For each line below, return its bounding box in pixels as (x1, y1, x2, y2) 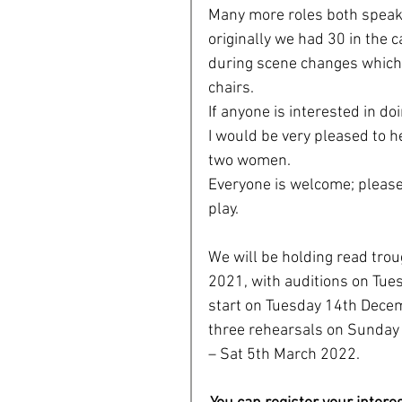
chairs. (208, 79, 258, 98)
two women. (208, 152, 294, 170)
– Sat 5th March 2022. (208, 345, 360, 364)
